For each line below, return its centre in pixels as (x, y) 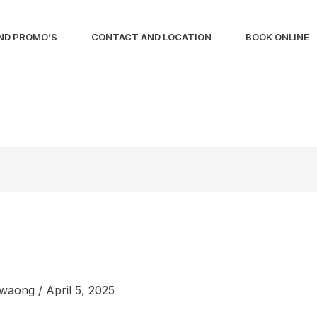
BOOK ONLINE (277, 37)
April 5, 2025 (80, 290)
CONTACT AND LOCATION (151, 37)
